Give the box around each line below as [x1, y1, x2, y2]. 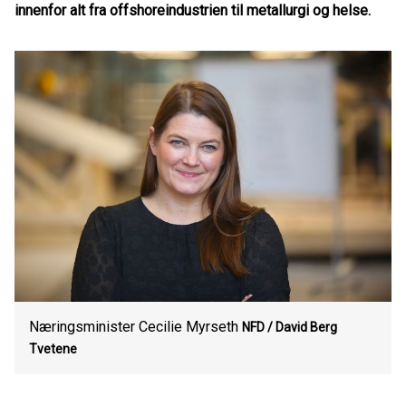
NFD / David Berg [242, 320, 337, 334]
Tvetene [29, 342, 77, 356]
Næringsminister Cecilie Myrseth [29, 318, 238, 335]
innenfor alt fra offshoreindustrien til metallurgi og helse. [14, 2, 371, 19]
